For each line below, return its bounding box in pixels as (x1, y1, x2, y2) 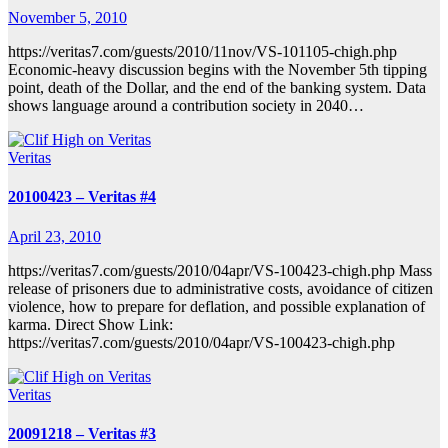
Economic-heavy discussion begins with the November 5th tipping (8, 61, 427, 79)
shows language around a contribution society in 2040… (8, 97, 364, 115)
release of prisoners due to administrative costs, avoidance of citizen (8, 279, 433, 297)
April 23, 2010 (8, 227, 101, 245)
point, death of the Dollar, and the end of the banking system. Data (8, 79, 426, 97)
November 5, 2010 (8, 9, 127, 27)
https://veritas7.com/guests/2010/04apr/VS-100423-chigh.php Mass (8, 261, 432, 279)
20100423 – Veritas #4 (8, 188, 156, 206)
